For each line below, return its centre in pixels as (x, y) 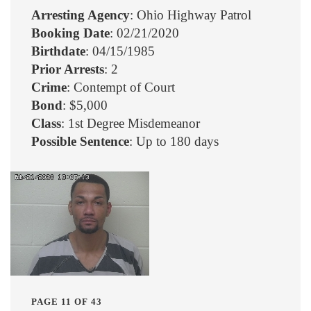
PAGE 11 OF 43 (67, 302)
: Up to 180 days (174, 142)
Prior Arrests (68, 69)
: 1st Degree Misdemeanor (131, 124)
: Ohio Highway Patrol (191, 15)
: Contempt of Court (121, 87)
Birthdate (58, 51)
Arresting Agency (81, 15)
